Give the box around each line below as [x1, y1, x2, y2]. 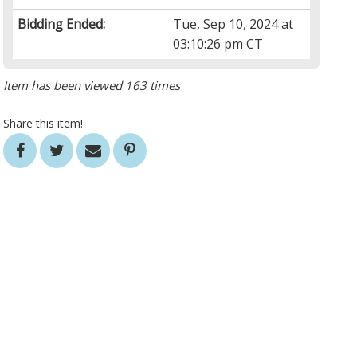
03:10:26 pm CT [173, 35, 264, 53]
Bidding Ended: [18, 15, 106, 33]
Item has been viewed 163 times [3, 77, 181, 94]
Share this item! [3, 116, 84, 131]
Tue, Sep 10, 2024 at [173, 15, 294, 33]
